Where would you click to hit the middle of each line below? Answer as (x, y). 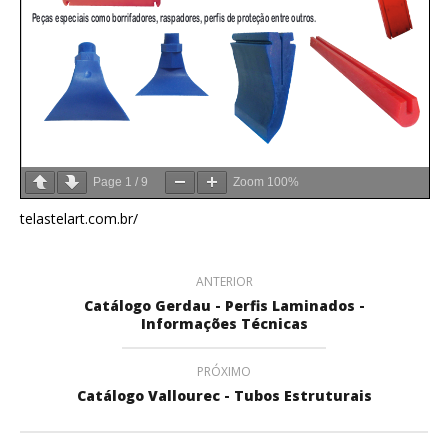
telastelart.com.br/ (79, 218)
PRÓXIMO (224, 371)
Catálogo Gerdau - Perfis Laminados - (224, 305)
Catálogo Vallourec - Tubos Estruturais (224, 395)
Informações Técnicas (224, 323)
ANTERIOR (224, 281)
